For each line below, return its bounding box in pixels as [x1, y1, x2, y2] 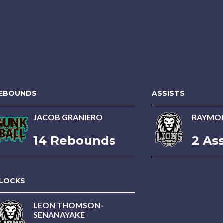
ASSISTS [152, 89, 185, 98]
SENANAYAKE [33, 210, 85, 219]
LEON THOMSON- [33, 200, 103, 210]
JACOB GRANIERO [33, 112, 103, 122]
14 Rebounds [33, 133, 115, 148]
